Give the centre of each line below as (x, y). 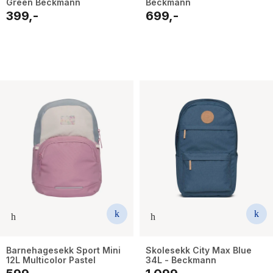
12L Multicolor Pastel (51, 260)
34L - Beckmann (181, 260)
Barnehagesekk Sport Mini (63, 250)
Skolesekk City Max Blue (199, 250)
